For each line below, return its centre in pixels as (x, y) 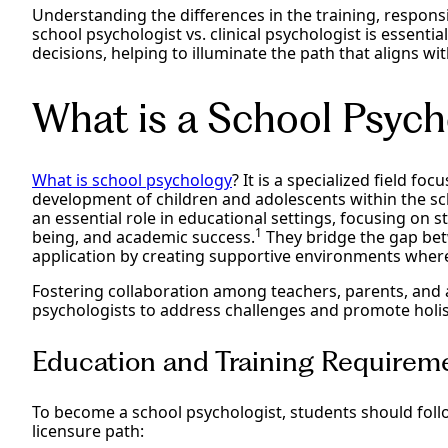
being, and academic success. (143, 237)
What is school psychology (132, 180)
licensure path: (88, 431)
